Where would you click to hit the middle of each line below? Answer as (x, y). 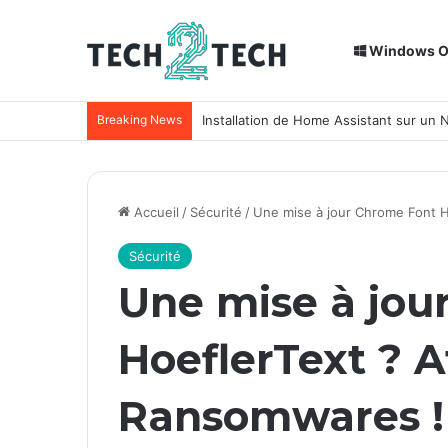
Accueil (154, 212)
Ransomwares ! (281, 416)
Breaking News (139, 119)
